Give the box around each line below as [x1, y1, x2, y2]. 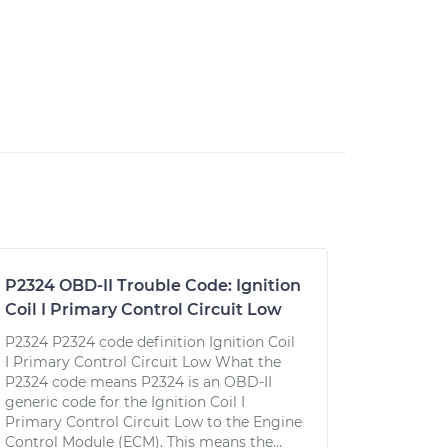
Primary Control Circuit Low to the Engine [4, 413, 302, 431]
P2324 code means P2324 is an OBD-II [4, 373, 272, 391]
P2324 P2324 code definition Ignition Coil [4, 333, 295, 351]
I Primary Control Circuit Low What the [4, 353, 281, 371]
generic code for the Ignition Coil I [4, 393, 245, 411]
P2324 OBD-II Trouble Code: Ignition [4, 276, 301, 295]
